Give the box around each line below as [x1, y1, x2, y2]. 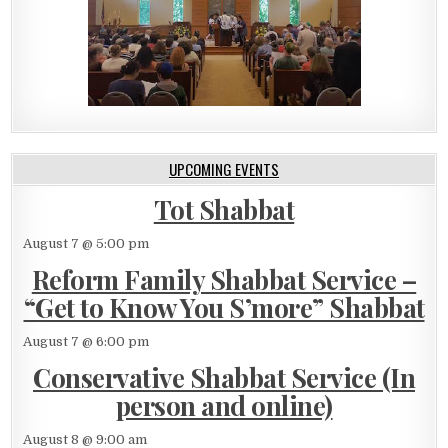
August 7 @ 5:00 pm [23, 235, 150, 251]
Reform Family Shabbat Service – [31, 261, 417, 297]
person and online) [115, 387, 333, 423]
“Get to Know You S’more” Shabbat [23, 289, 425, 325]
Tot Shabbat [153, 191, 295, 227]
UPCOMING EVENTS [169, 157, 279, 180]
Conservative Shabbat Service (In [33, 359, 415, 395]
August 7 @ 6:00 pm [23, 333, 150, 349]
